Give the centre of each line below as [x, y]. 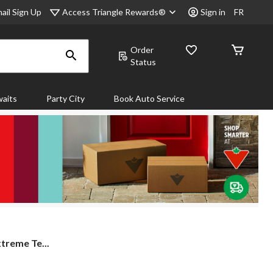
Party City [66, 98]
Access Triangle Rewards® [115, 12]
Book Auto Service [149, 98]
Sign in [213, 12]
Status [143, 62]
